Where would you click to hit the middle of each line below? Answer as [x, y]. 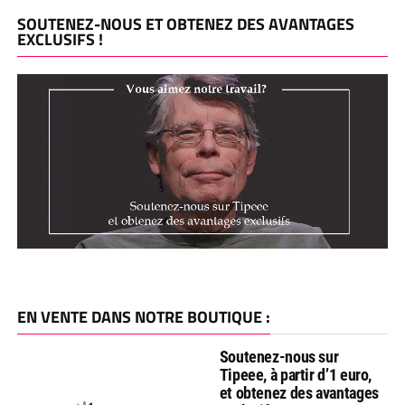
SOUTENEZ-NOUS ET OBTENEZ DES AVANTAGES [185, 24]
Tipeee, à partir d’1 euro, [296, 374]
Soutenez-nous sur [279, 356]
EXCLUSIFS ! [60, 39]
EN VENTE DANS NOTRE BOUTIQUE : [143, 316]
